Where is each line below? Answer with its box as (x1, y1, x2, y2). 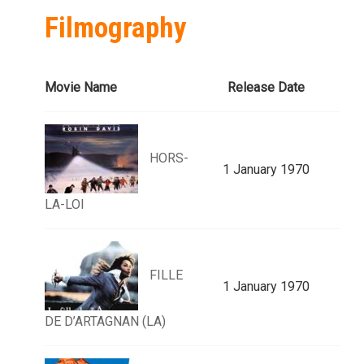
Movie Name (45, 80, 117, 96)
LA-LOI (45, 197, 84, 213)
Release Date (227, 80, 305, 96)
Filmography (45, 11, 187, 45)
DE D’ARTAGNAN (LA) (45, 314, 166, 330)
